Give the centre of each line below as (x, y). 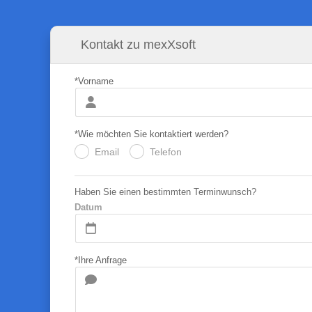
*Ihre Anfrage (100, 260)
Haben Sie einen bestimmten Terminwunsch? (165, 192)
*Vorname (94, 81)
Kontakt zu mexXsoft (138, 44)
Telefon (165, 151)
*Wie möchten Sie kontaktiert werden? (151, 134)
